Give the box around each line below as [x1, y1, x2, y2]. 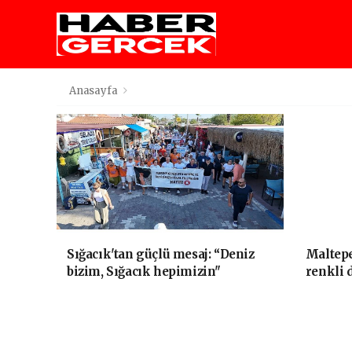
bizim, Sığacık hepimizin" [67, 264, 221, 279]
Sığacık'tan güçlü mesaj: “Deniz [67, 247, 255, 262]
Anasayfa [69, 84, 120, 97]
